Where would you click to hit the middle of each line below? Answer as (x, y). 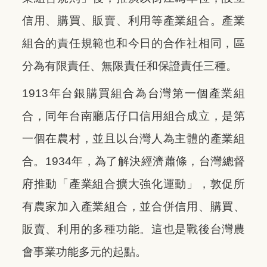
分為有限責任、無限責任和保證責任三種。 (130, 66)
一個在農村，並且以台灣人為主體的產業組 (133, 138)
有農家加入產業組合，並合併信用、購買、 (133, 206)
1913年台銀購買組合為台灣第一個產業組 (133, 93)
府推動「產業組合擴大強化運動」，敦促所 (133, 184)
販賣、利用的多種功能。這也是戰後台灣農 (133, 229)
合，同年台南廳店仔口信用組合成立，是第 (133, 116)
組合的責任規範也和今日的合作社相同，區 (133, 43)
